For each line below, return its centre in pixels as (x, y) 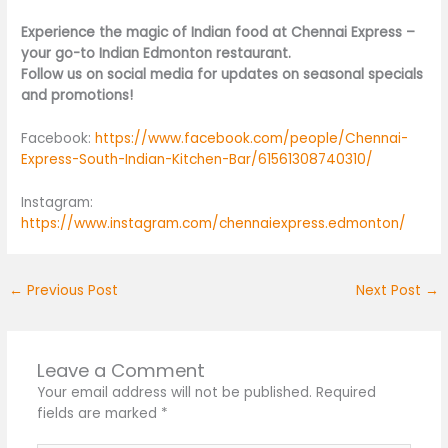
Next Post (390, 290)
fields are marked (98, 413)
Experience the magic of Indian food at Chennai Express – (218, 33)
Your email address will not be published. (174, 392)
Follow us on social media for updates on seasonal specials (222, 75)
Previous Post (71, 290)
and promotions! (77, 96)
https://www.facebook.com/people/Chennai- (252, 138)
